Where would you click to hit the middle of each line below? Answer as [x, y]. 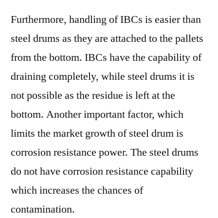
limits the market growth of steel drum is [97, 133]
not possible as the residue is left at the [93, 95]
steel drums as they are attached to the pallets [107, 38]
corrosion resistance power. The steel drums [105, 152]
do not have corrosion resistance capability [102, 171]
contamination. [43, 209]
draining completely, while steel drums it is [103, 76]
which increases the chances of [77, 190]
